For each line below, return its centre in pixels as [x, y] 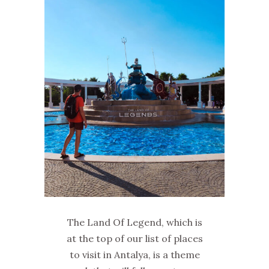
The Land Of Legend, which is [134, 222]
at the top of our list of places [134, 239]
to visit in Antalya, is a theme [134, 255]
